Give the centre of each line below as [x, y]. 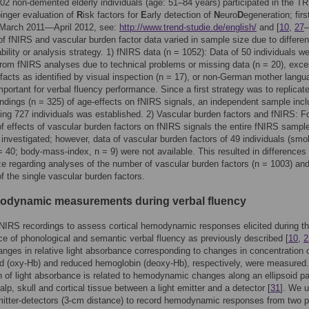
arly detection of [180, 15]
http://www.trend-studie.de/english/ [188, 27]
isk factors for [112, 15]
